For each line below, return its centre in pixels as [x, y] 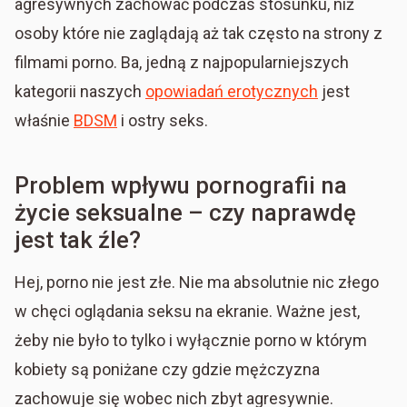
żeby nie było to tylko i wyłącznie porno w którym [191, 340]
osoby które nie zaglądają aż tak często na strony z [199, 33]
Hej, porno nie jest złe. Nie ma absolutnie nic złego [197, 282]
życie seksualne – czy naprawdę [185, 212]
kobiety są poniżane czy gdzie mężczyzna [167, 369]
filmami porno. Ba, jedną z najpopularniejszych [182, 62]
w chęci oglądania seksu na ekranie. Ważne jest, [187, 311]
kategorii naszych [80, 91]
